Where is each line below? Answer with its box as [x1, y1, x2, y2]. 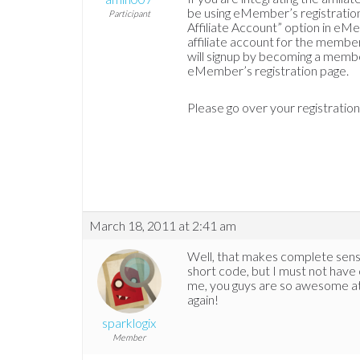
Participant [108, 8, 150, 19]
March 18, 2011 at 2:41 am [89, 218, 236, 234]
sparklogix [102, 315, 156, 331]
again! [187, 292, 219, 308]
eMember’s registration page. [187, 63, 349, 79]
